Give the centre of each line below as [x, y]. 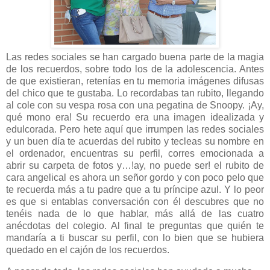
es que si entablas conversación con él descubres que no [135, 202]
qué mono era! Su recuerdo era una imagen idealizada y [135, 118]
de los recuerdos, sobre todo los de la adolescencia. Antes [135, 69]
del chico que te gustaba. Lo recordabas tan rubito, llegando [135, 93]
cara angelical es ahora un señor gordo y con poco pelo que [135, 178]
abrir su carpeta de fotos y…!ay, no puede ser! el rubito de [135, 166]
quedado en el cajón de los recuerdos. [88, 250]
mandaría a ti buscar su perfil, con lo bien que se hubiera [135, 238]
